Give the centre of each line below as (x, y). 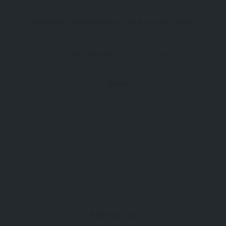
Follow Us (113, 215)
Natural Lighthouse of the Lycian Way (114, 21)
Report (121, 83)
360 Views (91, 54)
